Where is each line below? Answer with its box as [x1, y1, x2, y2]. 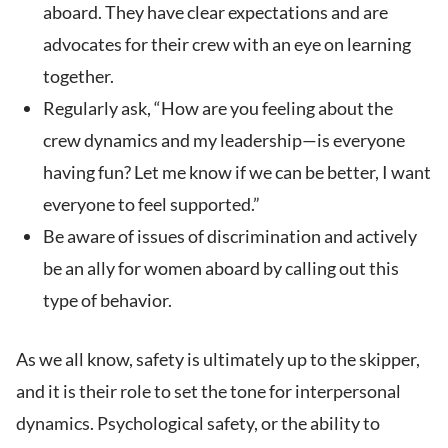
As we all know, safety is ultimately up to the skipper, [16, 348, 420, 371]
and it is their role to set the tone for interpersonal [16, 380, 401, 403]
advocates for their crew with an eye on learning [43, 33, 411, 56]
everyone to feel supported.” [43, 193, 263, 216]
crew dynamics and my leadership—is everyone [43, 129, 405, 152]
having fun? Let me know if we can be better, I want [43, 161, 431, 184]
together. [43, 65, 117, 88]
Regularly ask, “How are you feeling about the [43, 97, 393, 120]
